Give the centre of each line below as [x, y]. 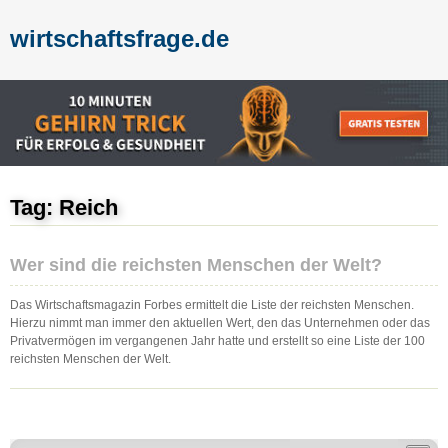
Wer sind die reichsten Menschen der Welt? [196, 264]
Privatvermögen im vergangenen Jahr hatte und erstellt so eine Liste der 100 [217, 340]
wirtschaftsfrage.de [119, 38]
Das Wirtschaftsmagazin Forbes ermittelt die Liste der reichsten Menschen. [212, 304]
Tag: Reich [64, 207]
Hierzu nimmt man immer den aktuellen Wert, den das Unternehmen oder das [220, 322]
